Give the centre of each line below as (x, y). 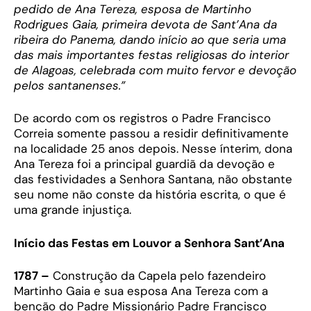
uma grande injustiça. (73, 210)
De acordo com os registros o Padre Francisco (142, 118)
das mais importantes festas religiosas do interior (151, 54)
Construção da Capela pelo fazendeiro (158, 276)
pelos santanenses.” (69, 85)
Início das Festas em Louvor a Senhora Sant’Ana (149, 243)
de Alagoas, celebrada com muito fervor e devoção (155, 70)
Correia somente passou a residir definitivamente (151, 134)
